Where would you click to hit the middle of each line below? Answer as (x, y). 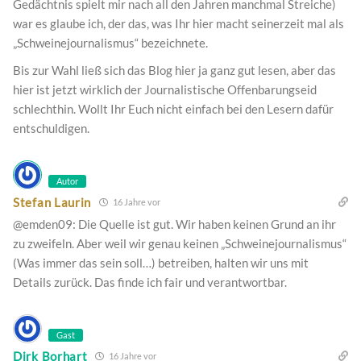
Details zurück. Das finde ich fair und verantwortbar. (150, 282)
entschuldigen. (51, 129)
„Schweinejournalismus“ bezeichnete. (110, 43)
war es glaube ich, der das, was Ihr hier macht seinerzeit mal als (178, 24)
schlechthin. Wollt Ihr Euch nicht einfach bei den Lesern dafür (173, 109)
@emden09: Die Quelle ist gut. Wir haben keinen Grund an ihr (174, 224)
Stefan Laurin (52, 202)
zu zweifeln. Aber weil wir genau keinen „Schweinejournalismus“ (180, 244)
